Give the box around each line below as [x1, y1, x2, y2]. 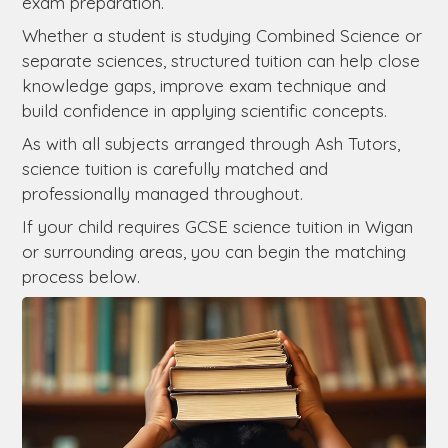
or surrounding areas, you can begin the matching [22, 240, 406, 262]
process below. [22, 265, 140, 287]
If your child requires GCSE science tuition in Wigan [22, 215, 413, 237]
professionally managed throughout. [22, 182, 303, 204]
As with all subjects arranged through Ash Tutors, [22, 132, 400, 154]
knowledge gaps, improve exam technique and [22, 74, 386, 96]
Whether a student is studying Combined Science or [22, 24, 422, 46]
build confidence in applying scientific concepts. [22, 99, 387, 121]
